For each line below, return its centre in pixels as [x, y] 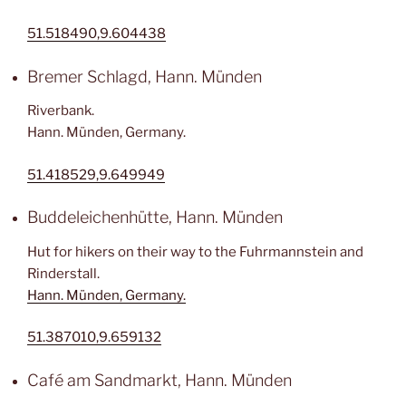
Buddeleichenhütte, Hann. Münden [155, 217]
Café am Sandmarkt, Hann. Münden [159, 380]
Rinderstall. [63, 273]
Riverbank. [61, 111]
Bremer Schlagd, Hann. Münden [145, 76]
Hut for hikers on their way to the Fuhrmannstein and [195, 251]
